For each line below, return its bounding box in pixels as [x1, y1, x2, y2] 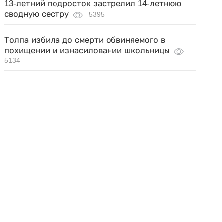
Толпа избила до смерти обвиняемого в [4, 35, 166, 45]
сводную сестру [4, 9, 69, 19]
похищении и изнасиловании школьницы [4, 46, 170, 55]
